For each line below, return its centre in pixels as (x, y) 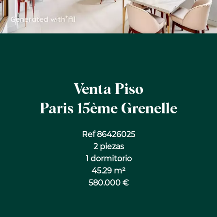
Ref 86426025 (108, 134)
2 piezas (108, 147)
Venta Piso (108, 90)
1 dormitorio (108, 159)
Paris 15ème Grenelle (108, 109)
